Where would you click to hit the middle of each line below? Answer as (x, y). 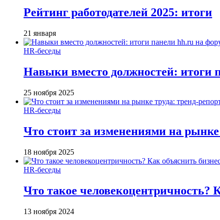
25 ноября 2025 (49, 92)
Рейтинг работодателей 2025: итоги (118, 13)
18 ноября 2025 (49, 152)
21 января (40, 33)
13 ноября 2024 (49, 211)
